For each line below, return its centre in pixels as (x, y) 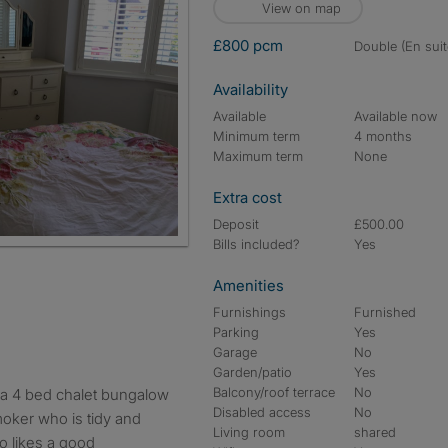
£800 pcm (248, 45)
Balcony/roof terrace (274, 392)
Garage (235, 352)
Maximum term (258, 156)
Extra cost (247, 197)
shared (375, 432)
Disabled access (262, 412)
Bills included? (256, 244)
